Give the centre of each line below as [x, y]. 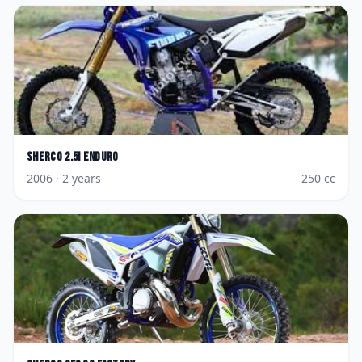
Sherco [44, 157]
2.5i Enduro [92, 157]
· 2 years [77, 178]
